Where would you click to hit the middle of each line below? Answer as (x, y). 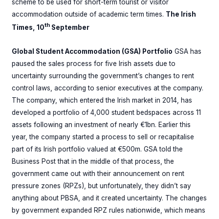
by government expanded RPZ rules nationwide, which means (109, 210)
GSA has (187, 52)
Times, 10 (28, 28)
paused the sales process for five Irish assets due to (94, 64)
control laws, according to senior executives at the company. (108, 88)
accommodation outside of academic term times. (89, 14)
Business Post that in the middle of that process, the (93, 162)
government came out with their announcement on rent (98, 174)
